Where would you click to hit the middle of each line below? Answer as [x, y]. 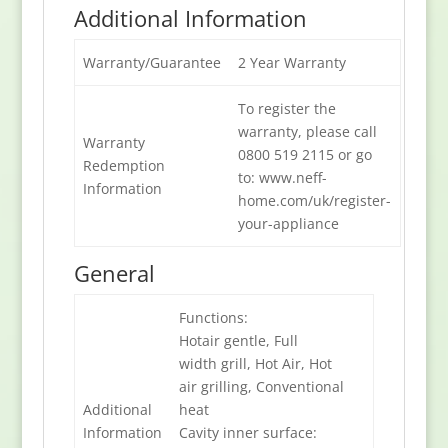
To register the [286, 108]
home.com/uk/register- [314, 200]
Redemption [123, 165]
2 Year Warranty [291, 62]
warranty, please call [307, 131]
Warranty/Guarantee [151, 62]
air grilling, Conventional [261, 386]
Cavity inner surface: [247, 432]
